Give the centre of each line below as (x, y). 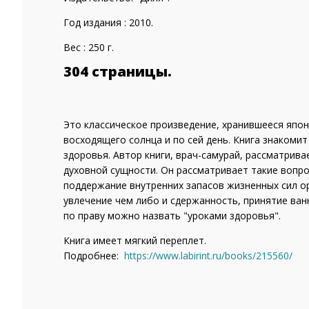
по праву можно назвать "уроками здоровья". (172, 216)
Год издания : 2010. (108, 22)
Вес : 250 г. (89, 47)
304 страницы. (118, 71)
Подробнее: (94, 256)
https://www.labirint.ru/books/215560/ (208, 256)
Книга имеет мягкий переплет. (135, 240)
